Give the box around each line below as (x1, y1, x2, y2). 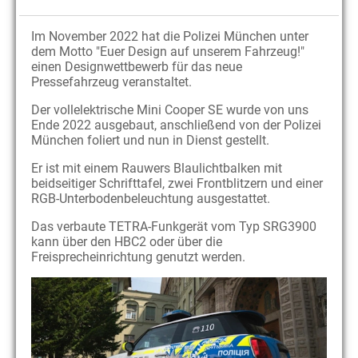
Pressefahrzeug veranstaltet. (31, 74, 192, 90)
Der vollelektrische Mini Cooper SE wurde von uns (31, 102, 308, 118)
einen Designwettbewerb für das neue (31, 59, 242, 75)
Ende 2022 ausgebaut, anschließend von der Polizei (31, 117, 321, 133)
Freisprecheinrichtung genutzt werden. (31, 249, 245, 265)
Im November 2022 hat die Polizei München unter (31, 29, 308, 45)
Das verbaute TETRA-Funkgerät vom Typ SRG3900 (31, 219, 316, 235)
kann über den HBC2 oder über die (31, 234, 222, 250)
